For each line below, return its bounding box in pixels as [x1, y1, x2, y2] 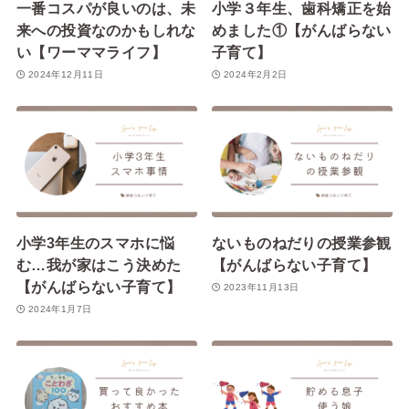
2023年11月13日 [223, 281, 299, 292]
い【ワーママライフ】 [16, 44, 166, 61]
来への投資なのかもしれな [16, 22, 196, 39]
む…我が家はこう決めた [16, 257, 182, 274]
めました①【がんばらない [212, 22, 392, 39]
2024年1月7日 [27, 303, 92, 314]
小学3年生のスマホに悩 [16, 235, 175, 252]
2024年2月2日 [223, 68, 288, 79]
